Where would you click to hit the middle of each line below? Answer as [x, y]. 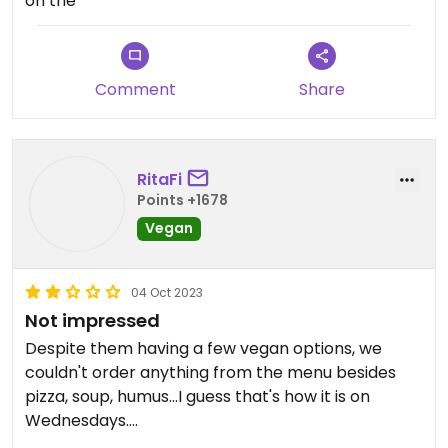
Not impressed [92, 320]
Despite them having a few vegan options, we [203, 348]
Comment [135, 89]
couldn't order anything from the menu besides [210, 372]
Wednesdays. [77, 420]
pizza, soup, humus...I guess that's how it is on [197, 396]
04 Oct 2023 [167, 292]
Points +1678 [182, 199]
